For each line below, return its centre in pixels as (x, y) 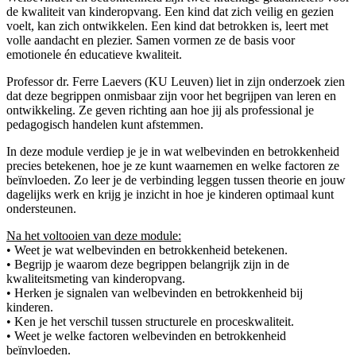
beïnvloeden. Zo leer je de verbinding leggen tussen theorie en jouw (176, 180)
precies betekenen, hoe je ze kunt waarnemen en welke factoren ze (173, 165)
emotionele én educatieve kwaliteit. (94, 54)
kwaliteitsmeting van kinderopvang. (96, 278)
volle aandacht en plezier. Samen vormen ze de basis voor (151, 40)
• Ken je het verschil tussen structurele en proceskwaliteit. (150, 321)
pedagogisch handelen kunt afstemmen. (105, 124)
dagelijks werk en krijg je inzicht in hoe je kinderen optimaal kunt (170, 194)
